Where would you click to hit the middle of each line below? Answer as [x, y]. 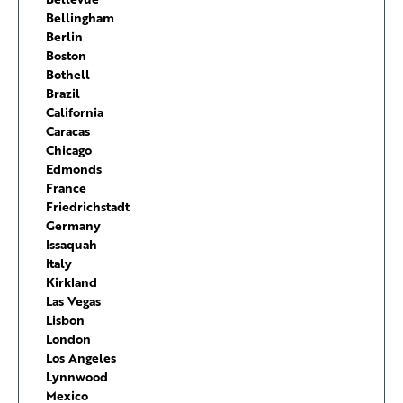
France [66, 188]
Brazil [63, 94]
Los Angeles [81, 358]
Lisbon [65, 320]
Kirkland [72, 282]
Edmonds [74, 169]
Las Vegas [73, 301]
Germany [73, 226]
